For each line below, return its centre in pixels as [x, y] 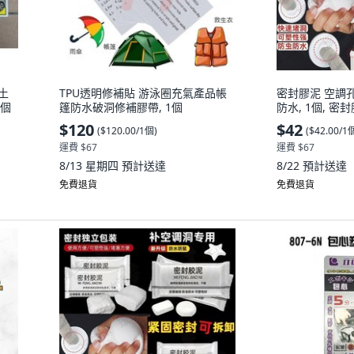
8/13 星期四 [90, 166]
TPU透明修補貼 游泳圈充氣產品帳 [143, 93]
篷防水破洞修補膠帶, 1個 [121, 107]
